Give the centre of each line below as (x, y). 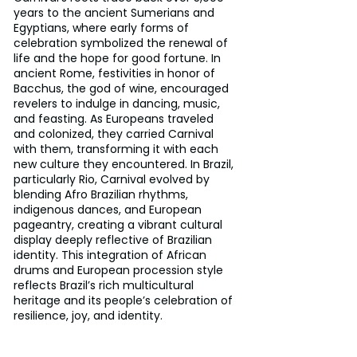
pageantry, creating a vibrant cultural (120, 224)
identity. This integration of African (112, 255)
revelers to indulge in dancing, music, (118, 103)
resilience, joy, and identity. (88, 315)
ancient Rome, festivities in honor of (116, 73)
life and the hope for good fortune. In (119, 58)
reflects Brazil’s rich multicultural (105, 285)
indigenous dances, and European (109, 209)
